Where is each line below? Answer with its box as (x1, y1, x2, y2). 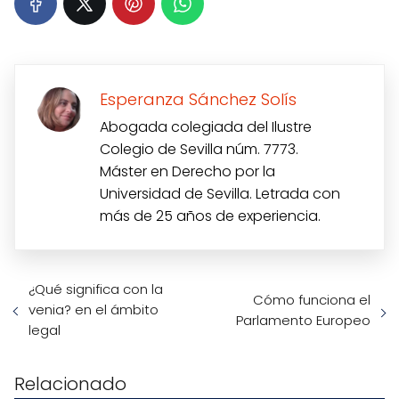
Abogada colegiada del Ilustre (100, 117, 312, 138)
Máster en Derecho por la (100, 161, 275, 183)
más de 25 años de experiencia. (100, 206, 321, 227)
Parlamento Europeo (236, 310, 370, 330)
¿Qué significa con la (28, 280, 163, 299)
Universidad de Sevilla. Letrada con (100, 183, 340, 205)
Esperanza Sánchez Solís (100, 88, 297, 111)
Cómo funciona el (253, 289, 370, 309)
